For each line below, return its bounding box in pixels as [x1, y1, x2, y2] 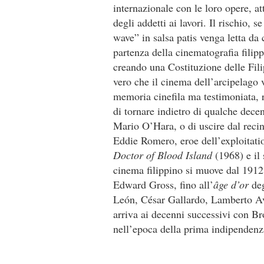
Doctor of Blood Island [113, 148, 215, 162]
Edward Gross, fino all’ [113, 177, 213, 192]
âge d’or [213, 177, 252, 192]
